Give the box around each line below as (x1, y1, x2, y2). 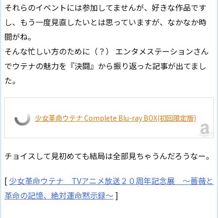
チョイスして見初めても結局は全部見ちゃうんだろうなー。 (4, 150, 214, 162)
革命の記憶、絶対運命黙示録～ (4, 189, 113, 201)
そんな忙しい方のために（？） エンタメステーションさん (4, 45, 209, 57)
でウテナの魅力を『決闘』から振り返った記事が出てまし (4, 59, 206, 72)
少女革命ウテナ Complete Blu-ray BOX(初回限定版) (35, 113, 196, 123)
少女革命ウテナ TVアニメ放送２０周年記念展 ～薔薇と (9, 174, 214, 186)
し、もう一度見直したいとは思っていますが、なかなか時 (4, 16, 206, 28)
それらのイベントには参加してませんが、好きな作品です (4, 1, 206, 13)
